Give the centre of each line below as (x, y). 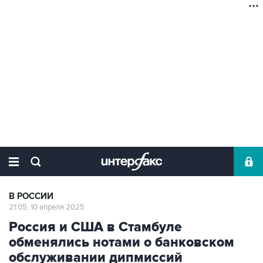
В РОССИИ (31, 196)
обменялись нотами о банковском (122, 242)
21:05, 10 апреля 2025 (47, 207)
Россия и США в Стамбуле (95, 227)
